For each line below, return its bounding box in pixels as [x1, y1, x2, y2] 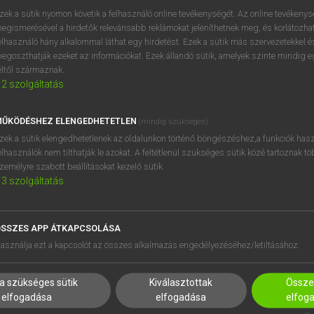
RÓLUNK [97, 246, 135, 257]
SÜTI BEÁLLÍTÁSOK [97, 282, 180, 293]
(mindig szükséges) [138, 117, 209, 127]
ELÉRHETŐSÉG [97, 264, 163, 275]
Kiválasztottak [149, 277, 213, 289]
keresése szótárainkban [8, 28, 127, 41]
